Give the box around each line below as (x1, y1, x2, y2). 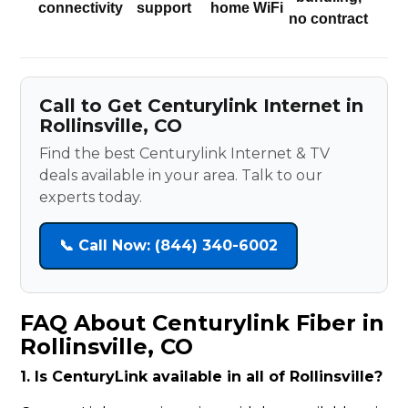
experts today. (39, 189, 143, 207)
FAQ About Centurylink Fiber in (20, 310, 385, 337)
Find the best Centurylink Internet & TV (39, 145, 331, 163)
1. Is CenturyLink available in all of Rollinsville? (20, 368, 383, 386)
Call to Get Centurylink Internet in (39, 95, 364, 117)
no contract (289, 11, 369, 27)
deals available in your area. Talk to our (39, 167, 323, 185)
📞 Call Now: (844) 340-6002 (59, 237, 279, 255)
